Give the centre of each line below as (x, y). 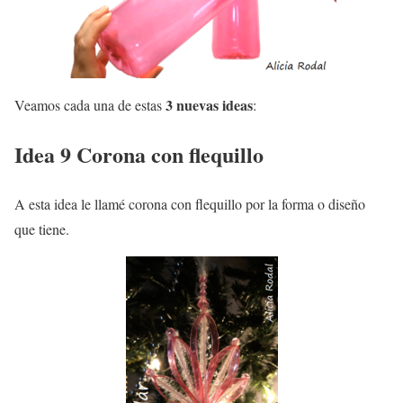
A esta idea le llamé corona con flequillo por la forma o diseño (190, 203)
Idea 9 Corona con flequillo (139, 154)
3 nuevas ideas (209, 104)
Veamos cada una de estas (90, 104)
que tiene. (42, 228)
